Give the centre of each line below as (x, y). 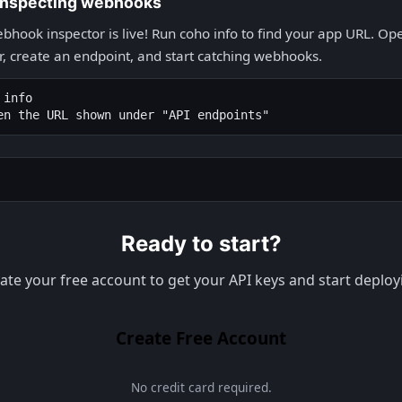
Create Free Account (201, 338)
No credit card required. (201, 387)
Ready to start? (201, 244)
